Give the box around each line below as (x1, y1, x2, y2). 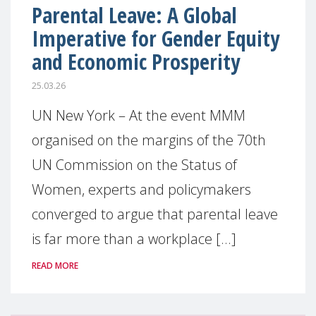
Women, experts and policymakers (32, 180, 251, 199)
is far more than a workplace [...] (32, 229, 236, 248)
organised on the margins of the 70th (32, 130, 266, 150)
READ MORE (32, 260, 78, 272)
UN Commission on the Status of (32, 155, 237, 174)
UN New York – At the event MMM (32, 106, 245, 125)
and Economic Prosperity (32, 47, 240, 76)
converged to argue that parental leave (32, 205, 278, 224)
